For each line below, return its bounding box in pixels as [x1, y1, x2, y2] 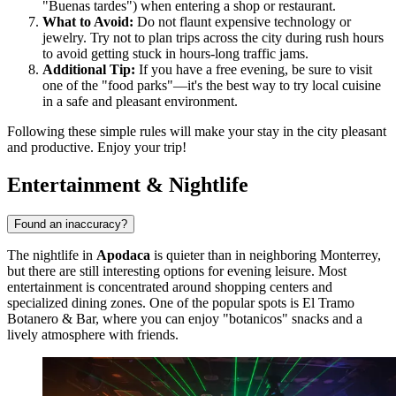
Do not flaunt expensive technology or [133, 14, 351, 30]
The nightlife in [7, 247, 96, 263]
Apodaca [96, 247, 150, 263]
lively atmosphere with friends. [7, 326, 179, 342]
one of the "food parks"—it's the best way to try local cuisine [42, 78, 381, 94]
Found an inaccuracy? [14, 217, 127, 231]
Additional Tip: [42, 62, 135, 78]
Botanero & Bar [7, 310, 95, 326]
